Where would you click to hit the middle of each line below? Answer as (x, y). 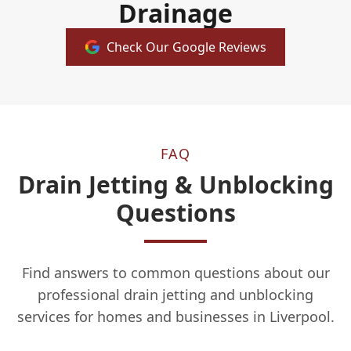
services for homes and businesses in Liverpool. (175, 317)
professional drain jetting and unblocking (175, 295)
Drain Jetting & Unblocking (175, 185)
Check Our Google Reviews (186, 47)
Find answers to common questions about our (175, 273)
